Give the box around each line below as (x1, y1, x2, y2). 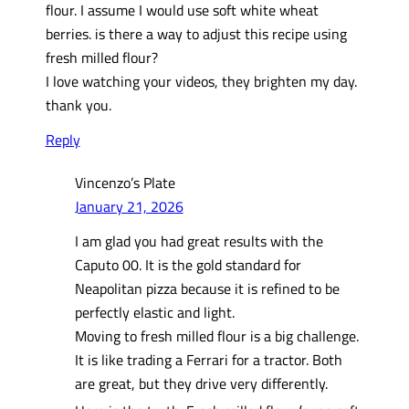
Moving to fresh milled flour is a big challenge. (74, 324, 359, 348)
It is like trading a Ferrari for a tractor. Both (74, 348, 342, 372)
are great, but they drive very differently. (74, 372, 328, 395)
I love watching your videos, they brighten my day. (45, 68, 357, 92)
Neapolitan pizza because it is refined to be (74, 277, 340, 300)
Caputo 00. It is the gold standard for (74, 253, 301, 277)
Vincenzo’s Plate (74, 170, 175, 194)
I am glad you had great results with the (74, 229, 323, 253)
